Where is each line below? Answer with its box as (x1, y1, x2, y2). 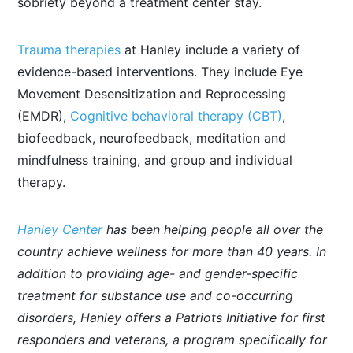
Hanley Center (17, 221, 103, 237)
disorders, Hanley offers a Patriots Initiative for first (17, 310, 326, 325)
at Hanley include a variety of (121, 42, 301, 58)
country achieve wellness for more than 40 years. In (17, 243, 327, 259)
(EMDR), (17, 108, 71, 124)
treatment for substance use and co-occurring (17, 288, 294, 303)
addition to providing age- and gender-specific (17, 266, 299, 281)
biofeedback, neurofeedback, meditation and (17, 130, 287, 146)
